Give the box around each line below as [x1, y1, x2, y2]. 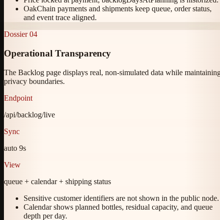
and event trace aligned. [24, 13, 97, 22]
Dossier [4, 30, 27, 39]
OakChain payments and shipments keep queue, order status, [24, 4, 212, 13]
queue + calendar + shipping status [4, 177, 111, 186]
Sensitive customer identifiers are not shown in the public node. [24, 193, 219, 202]
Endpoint [4, 93, 32, 102]
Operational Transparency [4, 48, 111, 58]
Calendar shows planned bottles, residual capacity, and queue [24, 202, 213, 211]
